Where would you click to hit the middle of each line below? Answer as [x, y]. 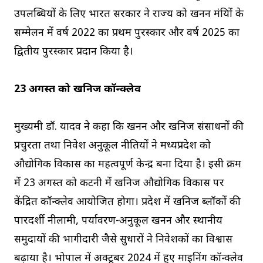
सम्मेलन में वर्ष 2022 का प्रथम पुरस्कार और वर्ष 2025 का [127, 33]
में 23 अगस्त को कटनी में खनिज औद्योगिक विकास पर [119, 184]
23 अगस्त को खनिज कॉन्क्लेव [77, 90]
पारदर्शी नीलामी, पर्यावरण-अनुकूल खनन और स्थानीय [118, 221]
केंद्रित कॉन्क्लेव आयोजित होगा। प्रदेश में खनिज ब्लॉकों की [127, 203]
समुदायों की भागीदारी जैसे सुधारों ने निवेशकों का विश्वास [123, 240]
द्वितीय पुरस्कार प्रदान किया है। [74, 52]
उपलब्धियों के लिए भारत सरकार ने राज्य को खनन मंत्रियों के [129, 15]
